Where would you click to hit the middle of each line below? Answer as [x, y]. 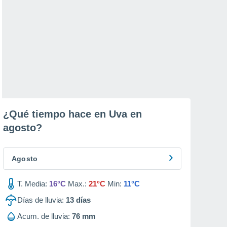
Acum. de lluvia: [44, 216]
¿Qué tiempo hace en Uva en [72, 114]
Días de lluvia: [41, 200]
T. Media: [32, 184]
